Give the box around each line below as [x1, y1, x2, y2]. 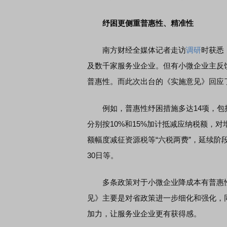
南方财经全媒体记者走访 [87, 46, 186, 54]
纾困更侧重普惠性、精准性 [102, 19, 194, 27]
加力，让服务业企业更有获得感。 [87, 209, 201, 218]
